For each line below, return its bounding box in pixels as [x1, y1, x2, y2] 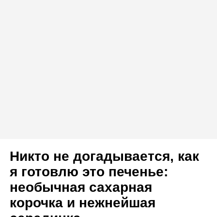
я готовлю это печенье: [10, 164, 168, 180]
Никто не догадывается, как [10, 149, 199, 164]
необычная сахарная [10, 180, 152, 195]
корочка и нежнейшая [10, 195, 155, 211]
